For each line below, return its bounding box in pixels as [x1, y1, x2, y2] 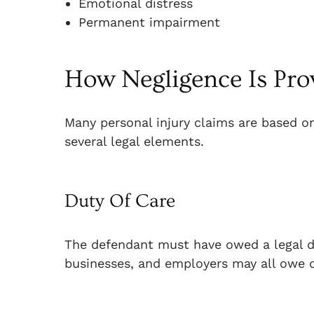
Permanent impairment [78, 15, 220, 29]
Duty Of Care [64, 191, 175, 212]
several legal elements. [64, 134, 204, 149]
